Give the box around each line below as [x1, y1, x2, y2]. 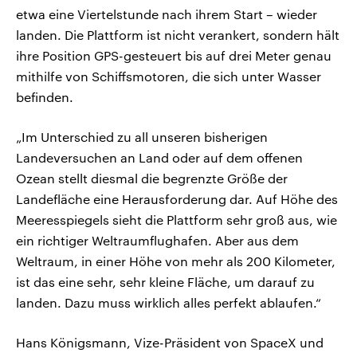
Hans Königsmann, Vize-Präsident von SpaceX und [16, 334, 324, 350]
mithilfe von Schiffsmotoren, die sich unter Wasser [16, 68, 321, 84]
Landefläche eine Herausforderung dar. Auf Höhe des [16, 190, 338, 206]
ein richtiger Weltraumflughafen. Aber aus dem [16, 232, 299, 248]
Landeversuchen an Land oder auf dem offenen [16, 149, 303, 165]
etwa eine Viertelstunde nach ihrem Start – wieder [16, 6, 317, 22]
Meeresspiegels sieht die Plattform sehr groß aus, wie [16, 211, 337, 227]
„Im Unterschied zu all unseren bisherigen [16, 128, 268, 144]
